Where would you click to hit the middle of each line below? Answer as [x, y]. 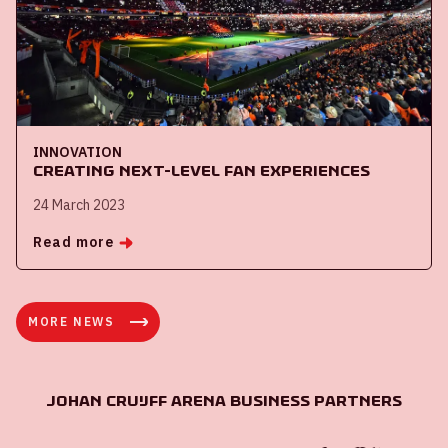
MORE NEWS [71, 322]
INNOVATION [77, 152]
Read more [74, 242]
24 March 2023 [79, 205]
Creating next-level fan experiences [201, 171]
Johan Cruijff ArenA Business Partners [224, 401]
